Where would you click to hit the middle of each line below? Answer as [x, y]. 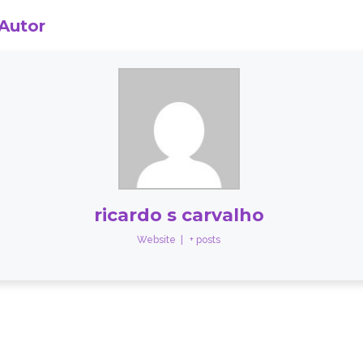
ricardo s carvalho [179, 215]
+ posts [205, 240]
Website [157, 240]
